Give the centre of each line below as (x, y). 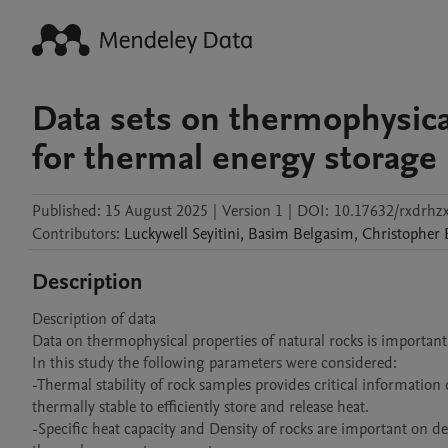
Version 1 (252, 211)
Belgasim (323, 234)
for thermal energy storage (234, 158)
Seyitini (216, 234)
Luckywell (156, 234)
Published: (66, 211)
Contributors (74, 234)
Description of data (94, 319)
